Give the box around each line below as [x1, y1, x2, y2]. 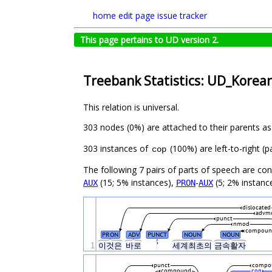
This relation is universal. [83, 101, 179, 114]
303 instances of [83, 143, 151, 155]
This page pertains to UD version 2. [80, 34, 219, 46]
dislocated [242, 204, 271, 211]
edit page [118, 10, 155, 21]
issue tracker [157, 10, 207, 21]
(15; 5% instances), [98, 177, 176, 189]
